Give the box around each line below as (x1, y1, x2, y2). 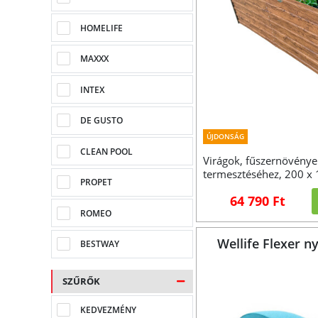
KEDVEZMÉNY (80, 303, 137, 316)
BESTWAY (80, 238, 120, 251)
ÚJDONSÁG (207, 131, 245, 142)
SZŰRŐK (62, 274, 100, 287)
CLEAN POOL (80, 145, 133, 158)
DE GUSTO (80, 114, 124, 127)
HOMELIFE (80, 21, 124, 34)
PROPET (80, 176, 113, 189)
